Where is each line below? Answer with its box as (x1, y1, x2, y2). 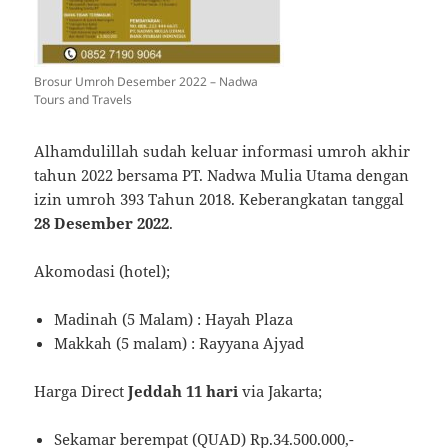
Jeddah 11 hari (128, 381, 243, 402)
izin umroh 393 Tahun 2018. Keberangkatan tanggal (34, 189, 405, 210)
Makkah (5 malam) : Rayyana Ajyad (54, 333, 305, 354)
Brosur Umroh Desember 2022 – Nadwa (34, 73, 259, 91)
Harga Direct (34, 381, 129, 402)
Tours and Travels (34, 91, 133, 109)
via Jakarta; (242, 381, 323, 402)
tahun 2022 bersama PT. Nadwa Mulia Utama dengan (34, 165, 410, 186)
